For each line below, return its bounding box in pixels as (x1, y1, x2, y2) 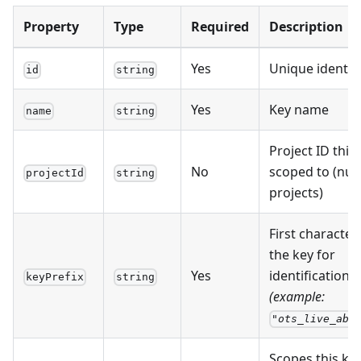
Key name (269, 101, 329, 119)
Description (269, 18, 343, 36)
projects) (269, 184, 323, 202)
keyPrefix (26, 271, 85, 284)
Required (191, 18, 249, 36)
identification (269, 267, 350, 285)
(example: (269, 288, 325, 306)
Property (23, 18, 79, 36)
